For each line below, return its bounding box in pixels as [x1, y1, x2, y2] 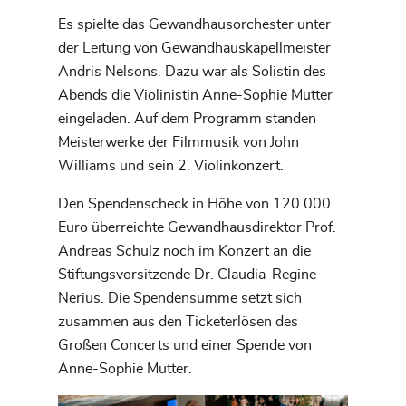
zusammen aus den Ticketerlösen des [58, 314, 298, 329]
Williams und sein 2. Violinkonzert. [58, 158, 284, 173]
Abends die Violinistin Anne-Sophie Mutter [58, 87, 333, 102]
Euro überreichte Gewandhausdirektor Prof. [58, 219, 336, 235]
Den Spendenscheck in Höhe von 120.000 [58, 196, 331, 211]
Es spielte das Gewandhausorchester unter [58, 16, 331, 32]
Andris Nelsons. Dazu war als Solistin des [58, 63, 326, 79]
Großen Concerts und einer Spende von [58, 337, 312, 353]
